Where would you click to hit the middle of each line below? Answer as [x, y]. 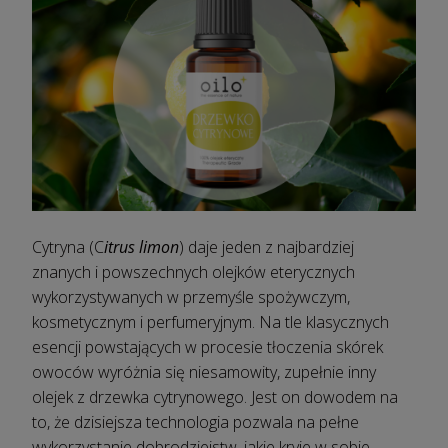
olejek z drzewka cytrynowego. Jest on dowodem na [215, 397]
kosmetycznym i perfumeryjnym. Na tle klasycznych [210, 322]
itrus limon [141, 247]
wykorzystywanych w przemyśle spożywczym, [191, 297]
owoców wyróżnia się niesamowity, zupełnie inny [204, 372]
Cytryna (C [68, 247]
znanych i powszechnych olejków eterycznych [193, 272]
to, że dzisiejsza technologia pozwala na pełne [195, 422]
